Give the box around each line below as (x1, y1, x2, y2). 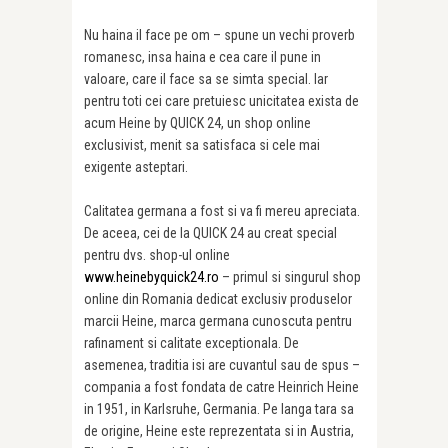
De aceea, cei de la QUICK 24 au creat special (84, 224, 337, 241)
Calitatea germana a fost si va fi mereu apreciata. (84, 202, 360, 219)
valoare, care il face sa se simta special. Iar (84, 70, 328, 87)
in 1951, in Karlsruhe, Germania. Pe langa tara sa (84, 400, 354, 417)
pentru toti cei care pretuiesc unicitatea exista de (84, 92, 359, 109)
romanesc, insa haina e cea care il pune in (84, 48, 321, 65)
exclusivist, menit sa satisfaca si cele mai (84, 136, 320, 153)
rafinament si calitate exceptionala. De (84, 334, 299, 351)
